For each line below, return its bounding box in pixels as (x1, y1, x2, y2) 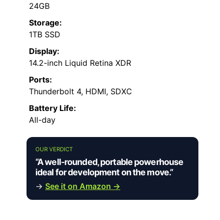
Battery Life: (29, 103, 76, 113)
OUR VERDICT (35, 146, 73, 153)
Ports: (29, 75, 52, 85)
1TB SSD (29, 29, 60, 40)
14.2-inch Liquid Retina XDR (29, 58, 131, 68)
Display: (29, 46, 59, 56)
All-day (29, 115, 55, 125)
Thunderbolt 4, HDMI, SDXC (29, 86, 132, 97)
